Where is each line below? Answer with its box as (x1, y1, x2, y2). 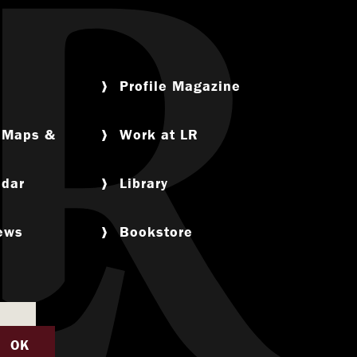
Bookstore (120, 222, 193, 241)
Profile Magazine (120, 76, 241, 96)
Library (120, 174, 168, 193)
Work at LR (120, 125, 198, 144)
